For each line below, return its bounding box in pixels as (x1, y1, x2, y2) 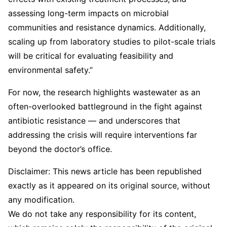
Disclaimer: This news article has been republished (8, 166, 202, 176)
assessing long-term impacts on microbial (8, 8, 169, 18)
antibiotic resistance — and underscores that (8, 115, 180, 126)
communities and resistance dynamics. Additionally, (8, 22, 206, 32)
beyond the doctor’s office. (8, 143, 112, 154)
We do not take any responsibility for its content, (8, 208, 196, 219)
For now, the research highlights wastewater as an (8, 87, 200, 97)
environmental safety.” (8, 64, 93, 75)
